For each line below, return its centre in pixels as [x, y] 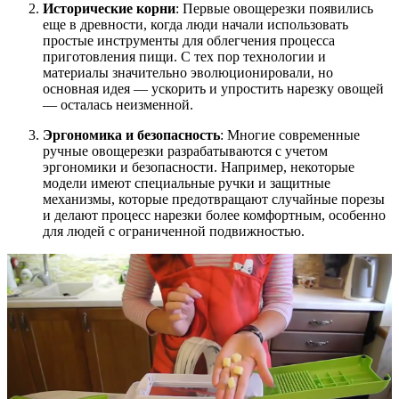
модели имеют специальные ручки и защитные [187, 183]
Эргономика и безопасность [131, 135]
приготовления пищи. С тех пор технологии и [184, 57]
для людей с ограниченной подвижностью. [174, 232]
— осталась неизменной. [118, 105]
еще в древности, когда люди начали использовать [195, 25]
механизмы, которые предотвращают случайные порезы [214, 199]
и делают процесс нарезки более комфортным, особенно [214, 216]
